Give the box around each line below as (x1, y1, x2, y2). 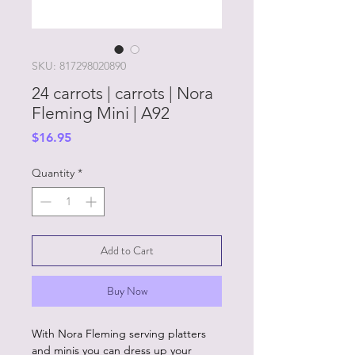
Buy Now (106, 283, 147, 299)
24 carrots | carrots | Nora (32, 83, 213, 103)
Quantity (32, 166, 74, 180)
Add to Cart (100, 242, 154, 258)
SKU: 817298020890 (32, 59, 126, 73)
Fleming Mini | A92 (32, 103, 170, 123)
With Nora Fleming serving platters (32, 326, 206, 341)
